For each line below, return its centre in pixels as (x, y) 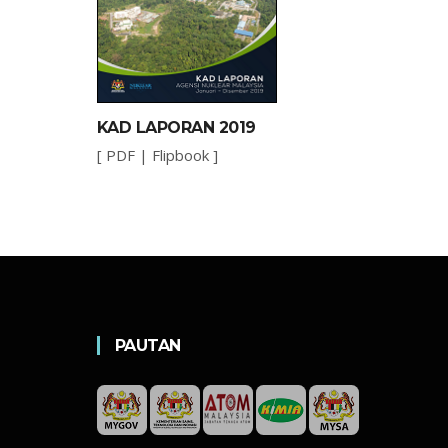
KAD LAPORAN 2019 (176, 127)
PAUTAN (147, 345)
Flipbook (180, 154)
